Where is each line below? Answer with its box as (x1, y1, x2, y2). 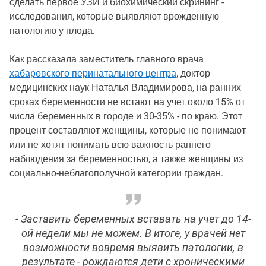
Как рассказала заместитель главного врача (9, 53, 204, 65)
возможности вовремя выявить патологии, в (23, 241, 243, 254)
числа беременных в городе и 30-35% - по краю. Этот (9, 110, 242, 122)
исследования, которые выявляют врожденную (9, 10, 219, 22)
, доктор (176, 67, 210, 79)
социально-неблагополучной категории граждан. (9, 167, 223, 179)
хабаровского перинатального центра (9, 67, 176, 79)
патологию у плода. (9, 24, 95, 36)
